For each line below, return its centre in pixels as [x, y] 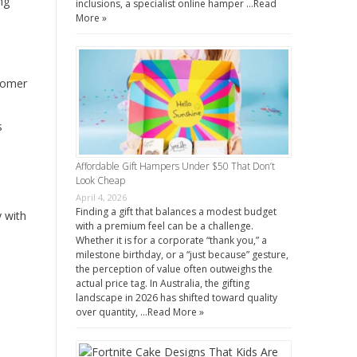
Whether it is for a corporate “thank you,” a [171, 240]
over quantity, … [111, 312]
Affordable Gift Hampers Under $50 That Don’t [175, 166]
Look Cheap [100, 180]
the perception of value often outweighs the [174, 269]
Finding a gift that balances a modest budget [176, 211]
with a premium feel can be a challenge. [164, 226]
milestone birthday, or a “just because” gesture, [182, 254]
